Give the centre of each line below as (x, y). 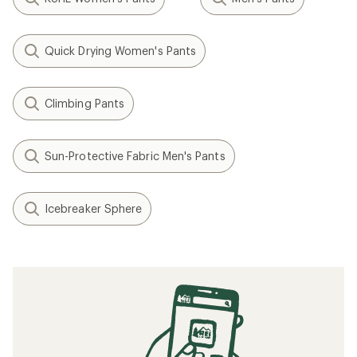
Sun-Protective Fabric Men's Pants (135, 156)
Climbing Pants (85, 103)
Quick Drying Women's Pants (121, 51)
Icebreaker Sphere (94, 208)
